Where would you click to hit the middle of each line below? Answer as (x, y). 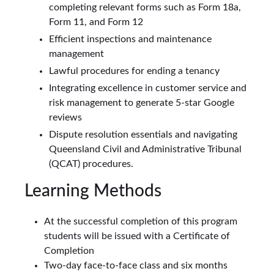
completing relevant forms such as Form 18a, (145, 8)
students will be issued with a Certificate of (137, 236)
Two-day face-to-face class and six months (136, 266)
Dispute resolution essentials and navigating (143, 135)
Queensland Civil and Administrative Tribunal (145, 150)
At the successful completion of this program (141, 222)
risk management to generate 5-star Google (142, 103)
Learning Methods (93, 191)
